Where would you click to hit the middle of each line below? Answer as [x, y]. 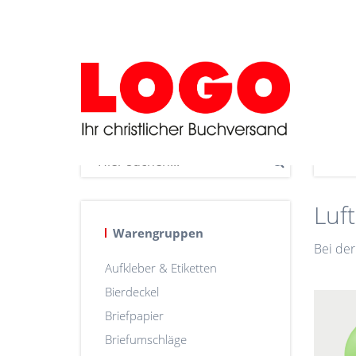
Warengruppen [158, 232]
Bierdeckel [132, 291]
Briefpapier [134, 315]
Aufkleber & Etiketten [161, 267]
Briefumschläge [146, 339]
